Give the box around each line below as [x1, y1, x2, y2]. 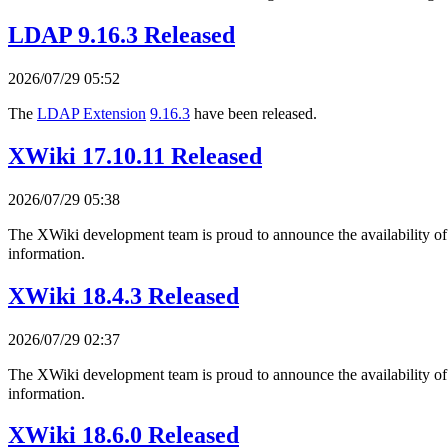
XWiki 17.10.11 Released [8, 142, 262, 169]
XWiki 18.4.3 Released [8, 282, 239, 309]
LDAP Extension [37, 104, 146, 122]
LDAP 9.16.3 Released [8, 21, 235, 48]
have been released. [190, 104, 317, 122]
